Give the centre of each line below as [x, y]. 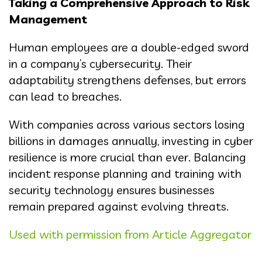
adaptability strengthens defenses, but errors [127, 80]
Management [48, 19]
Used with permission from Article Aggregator [130, 235]
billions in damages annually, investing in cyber [131, 141]
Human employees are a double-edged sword [129, 47]
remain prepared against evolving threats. [119, 206]
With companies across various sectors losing [127, 125]
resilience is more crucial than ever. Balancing [127, 157]
